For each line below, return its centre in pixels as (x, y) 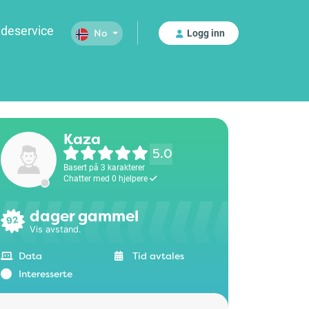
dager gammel (84, 216)
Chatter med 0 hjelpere (107, 178)
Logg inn (206, 33)
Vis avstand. (56, 229)
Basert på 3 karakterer (104, 167)
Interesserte (46, 273)
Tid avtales (158, 256)
